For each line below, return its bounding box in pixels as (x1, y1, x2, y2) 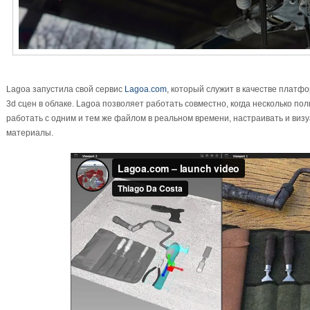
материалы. (6, 128, 53, 138)
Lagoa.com (125, 84, 167, 94)
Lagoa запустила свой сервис (6, 84, 125, 94)
